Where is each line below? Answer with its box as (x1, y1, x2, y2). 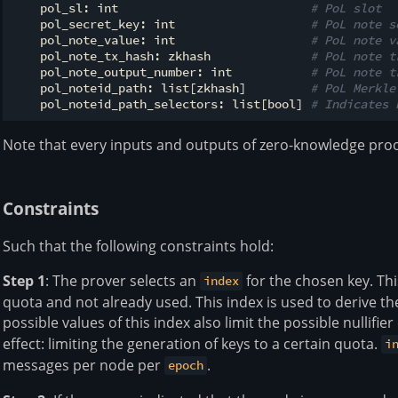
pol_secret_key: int (12, 16, 310, 33)
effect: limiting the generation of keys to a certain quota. (3, 333, 381, 354)
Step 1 (3, 270, 45, 291)
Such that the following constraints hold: (3, 235, 274, 256)
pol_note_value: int (12, 32, 310, 49)
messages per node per (3, 354, 164, 375)
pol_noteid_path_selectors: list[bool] (12, 96, 310, 113)
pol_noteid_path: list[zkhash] (12, 80, 310, 97)
